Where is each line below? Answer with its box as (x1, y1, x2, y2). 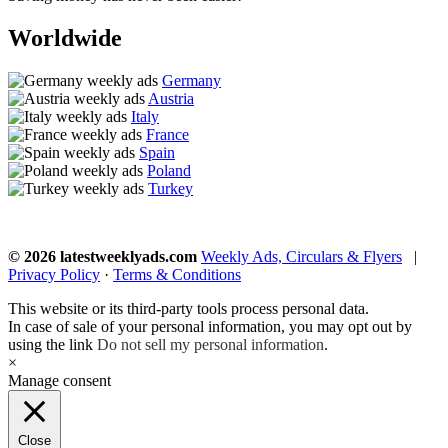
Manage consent (8, 372, 111, 390)
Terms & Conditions (113, 266, 241, 284)
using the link (8, 336, 97, 354)
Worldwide (8, 25, 122, 52)
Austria (148, 90, 194, 108)
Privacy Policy (8, 266, 100, 284)
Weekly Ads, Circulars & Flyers (201, 248, 402, 266)
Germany (162, 72, 221, 90)
